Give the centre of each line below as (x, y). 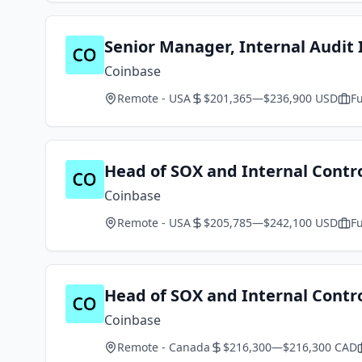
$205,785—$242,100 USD (271, 223)
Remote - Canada (164, 347)
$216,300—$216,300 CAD (290, 347)
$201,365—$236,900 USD (271, 98)
